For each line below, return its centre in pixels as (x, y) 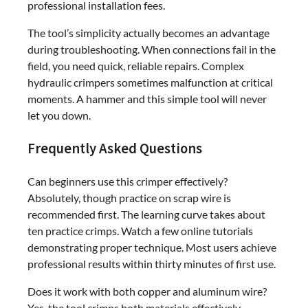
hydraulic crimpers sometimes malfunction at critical (150, 82)
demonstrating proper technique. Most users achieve (152, 247)
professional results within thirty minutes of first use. (152, 264)
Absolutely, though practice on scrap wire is (129, 198)
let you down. (59, 115)
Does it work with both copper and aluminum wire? (147, 291)
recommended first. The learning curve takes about (146, 214)
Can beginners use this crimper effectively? (128, 181)
